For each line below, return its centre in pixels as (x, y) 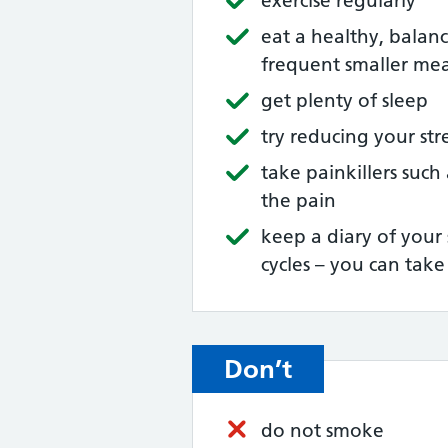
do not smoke (322, 430)
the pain (298, 200)
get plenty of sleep (344, 100)
